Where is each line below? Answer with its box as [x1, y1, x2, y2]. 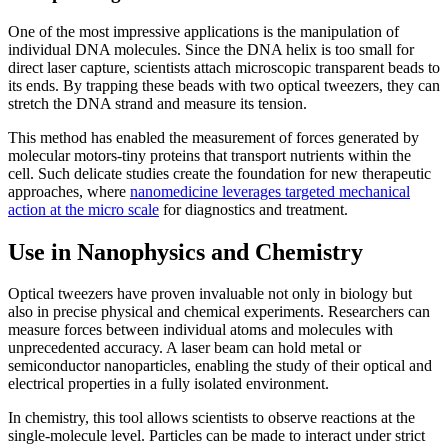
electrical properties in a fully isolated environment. [8, 375, 329, 393]
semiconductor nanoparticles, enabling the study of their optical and [8, 357, 432, 375]
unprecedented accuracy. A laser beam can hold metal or [8, 339, 361, 357]
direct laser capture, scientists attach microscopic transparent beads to [8, 58, 440, 76]
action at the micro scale [8, 200, 159, 218]
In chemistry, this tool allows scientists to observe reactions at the [8, 409, 415, 427]
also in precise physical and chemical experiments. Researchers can [8, 303, 430, 321]
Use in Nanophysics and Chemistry [8, 238, 363, 265]
